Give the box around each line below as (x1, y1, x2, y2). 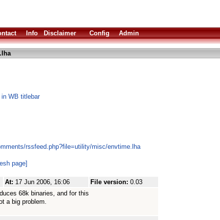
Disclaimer (44, 29, 76, 37)
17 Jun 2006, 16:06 (15, 178, 70, 186)
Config (89, 29, 110, 37)
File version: (90, 178, 130, 186)
